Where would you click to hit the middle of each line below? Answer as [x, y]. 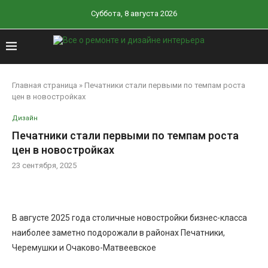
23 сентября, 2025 [44, 165]
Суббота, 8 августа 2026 [134, 13]
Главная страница [45, 85]
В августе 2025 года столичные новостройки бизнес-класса [130, 218]
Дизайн [25, 118]
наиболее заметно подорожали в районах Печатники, [118, 233]
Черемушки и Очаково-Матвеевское [84, 248]
